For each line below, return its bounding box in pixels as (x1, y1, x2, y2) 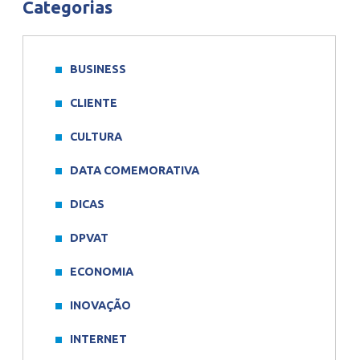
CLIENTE (70, 96, 117, 109)
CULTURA (70, 130, 122, 143)
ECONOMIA (70, 265, 133, 278)
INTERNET (70, 333, 127, 346)
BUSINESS (70, 63, 126, 76)
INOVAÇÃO (70, 299, 131, 312)
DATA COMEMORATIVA (70, 164, 199, 177)
